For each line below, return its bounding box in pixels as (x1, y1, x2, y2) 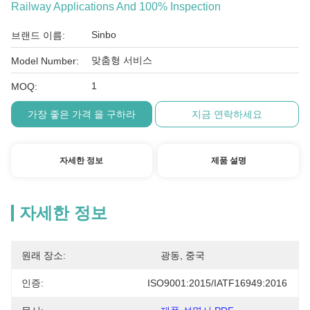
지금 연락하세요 (192, 109, 263, 120)
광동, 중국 (161, 250, 205, 261)
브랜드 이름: (11, 30, 65, 41)
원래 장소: (21, 250, 66, 261)
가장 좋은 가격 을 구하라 (28, 109, 136, 120)
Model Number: (11, 55, 79, 66)
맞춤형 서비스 (91, 55, 152, 66)
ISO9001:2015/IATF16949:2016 (147, 277, 287, 289)
